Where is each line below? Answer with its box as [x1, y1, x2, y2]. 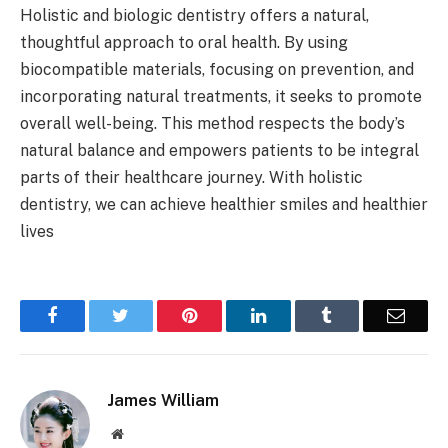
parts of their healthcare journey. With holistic [20, 168, 363, 188]
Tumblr [331, 306, 385, 325]
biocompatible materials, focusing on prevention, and [20, 60, 414, 80]
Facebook [56, 306, 127, 325]
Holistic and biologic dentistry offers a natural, [20, 6, 369, 26]
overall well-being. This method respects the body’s [20, 114, 405, 134]
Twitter [128, 306, 181, 325]
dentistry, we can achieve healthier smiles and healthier [20, 195, 428, 215]
